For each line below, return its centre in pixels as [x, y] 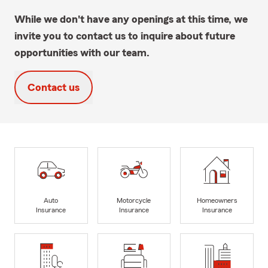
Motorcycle [134, 201]
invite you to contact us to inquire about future [125, 36]
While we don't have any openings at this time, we [131, 19]
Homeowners [217, 201]
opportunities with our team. [82, 52]
